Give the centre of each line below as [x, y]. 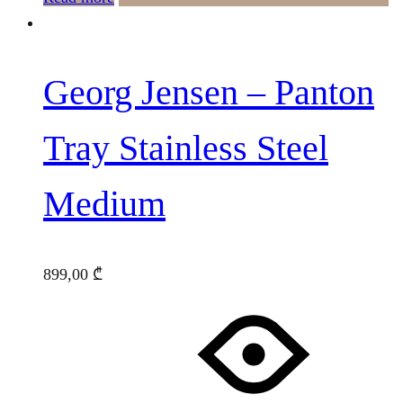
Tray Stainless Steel [186, 148]
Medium [104, 203]
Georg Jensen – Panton [209, 92]
